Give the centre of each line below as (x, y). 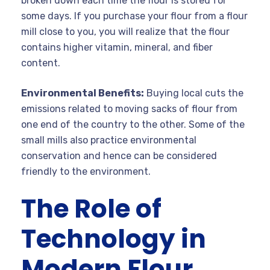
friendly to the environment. (87, 171)
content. (42, 63)
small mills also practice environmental (109, 140)
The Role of (91, 209)
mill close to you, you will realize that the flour (125, 31)
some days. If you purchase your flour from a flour (134, 16)
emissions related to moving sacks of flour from (129, 108)
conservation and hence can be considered (119, 155)
